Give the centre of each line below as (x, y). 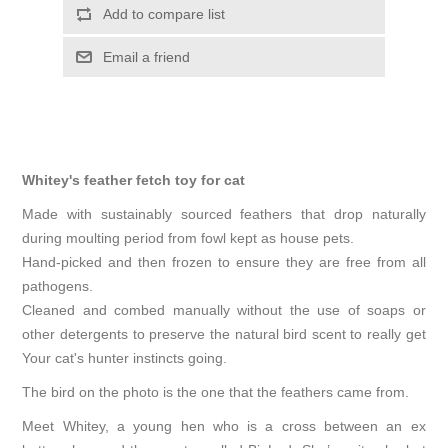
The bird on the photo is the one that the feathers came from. (216, 392)
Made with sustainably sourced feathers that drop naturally (224, 214)
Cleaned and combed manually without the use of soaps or (224, 310)
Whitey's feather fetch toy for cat (134, 180)
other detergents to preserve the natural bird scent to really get (224, 334)
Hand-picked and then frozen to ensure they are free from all (224, 262)
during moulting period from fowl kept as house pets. (190, 238)
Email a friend (146, 57)
